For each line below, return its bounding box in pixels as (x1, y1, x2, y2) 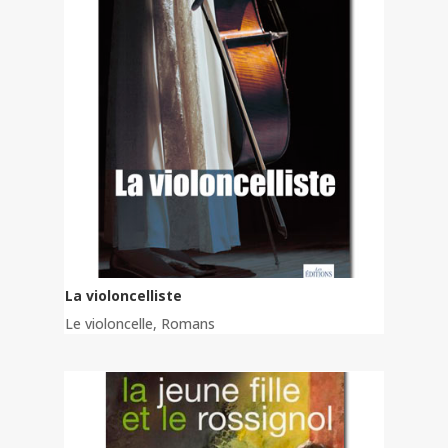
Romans (161, 314, 215, 334)
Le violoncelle (65, 314, 153, 334)
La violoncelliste (65, 286, 182, 306)
